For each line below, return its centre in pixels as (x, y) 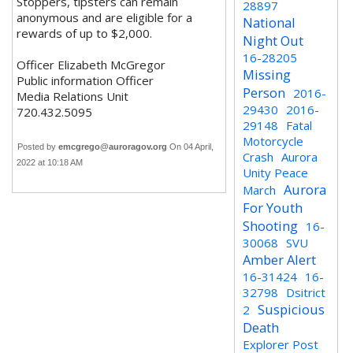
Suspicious (292, 309)
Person (264, 93)
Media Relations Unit (74, 96)
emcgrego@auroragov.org (113, 147)
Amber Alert (280, 260)
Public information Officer (85, 80)
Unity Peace (276, 173)
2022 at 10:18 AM (52, 162)
